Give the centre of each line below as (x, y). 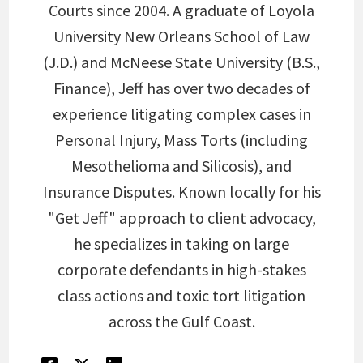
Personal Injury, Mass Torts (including (181, 139)
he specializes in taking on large (181, 243)
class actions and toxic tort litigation (181, 295)
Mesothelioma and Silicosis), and (181, 165)
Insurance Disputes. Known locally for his (181, 191)
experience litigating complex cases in (181, 113)
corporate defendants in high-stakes (181, 269)
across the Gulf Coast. (181, 321)
